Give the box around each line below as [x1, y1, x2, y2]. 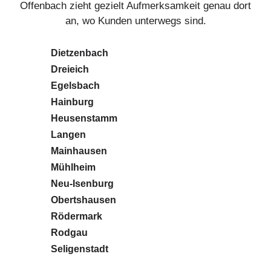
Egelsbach [51, 80, 100, 91]
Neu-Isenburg [51, 178, 114, 189]
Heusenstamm [51, 113, 117, 123]
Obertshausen [51, 194, 116, 205]
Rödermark [51, 211, 102, 221]
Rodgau [51, 227, 88, 238]
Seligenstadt [51, 243, 108, 254]
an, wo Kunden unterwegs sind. [65, 15, 206, 27]
